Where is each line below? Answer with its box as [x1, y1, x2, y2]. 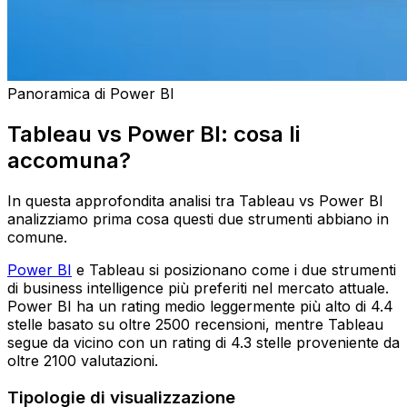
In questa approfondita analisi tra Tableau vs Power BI [7, 191, 383, 210]
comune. [7, 227, 67, 246]
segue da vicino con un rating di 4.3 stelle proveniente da [7, 333, 400, 352]
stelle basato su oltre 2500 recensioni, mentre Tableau [7, 314, 383, 333]
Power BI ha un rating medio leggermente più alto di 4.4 [7, 296, 393, 315]
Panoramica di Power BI [7, 84, 174, 104]
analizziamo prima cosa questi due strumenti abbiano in [7, 209, 389, 228]
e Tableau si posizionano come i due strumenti [72, 260, 396, 279]
